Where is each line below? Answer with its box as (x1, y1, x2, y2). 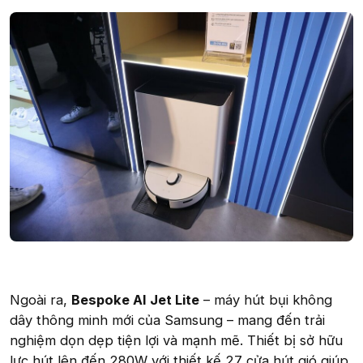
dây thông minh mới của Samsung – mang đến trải (10, 311, 325, 328)
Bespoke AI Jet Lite (71, 291, 199, 308)
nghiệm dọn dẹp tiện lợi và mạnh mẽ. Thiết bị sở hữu (10, 331, 343, 348)
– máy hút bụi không (199, 291, 332, 308)
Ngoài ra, (10, 291, 71, 308)
